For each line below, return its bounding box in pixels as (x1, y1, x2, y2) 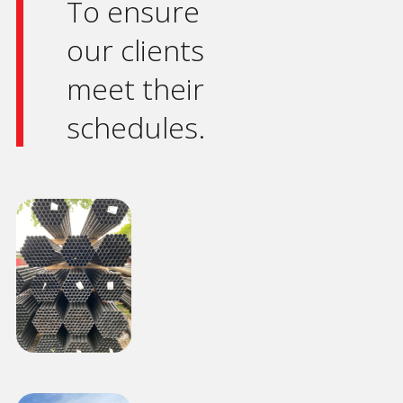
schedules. (67, 108, 205, 148)
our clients (67, 31, 204, 70)
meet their (67, 69, 204, 109)
